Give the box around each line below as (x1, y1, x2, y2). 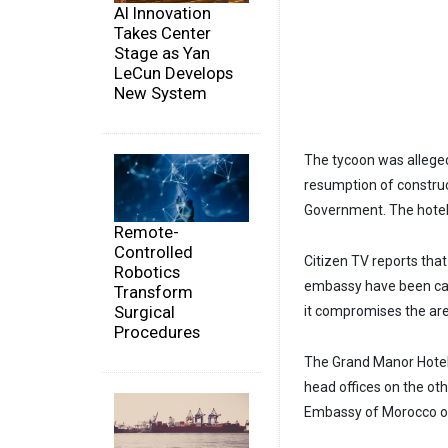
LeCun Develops (114, 63, 233, 84)
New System (114, 83, 207, 104)
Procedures (114, 321, 200, 342)
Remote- (114, 221, 179, 242)
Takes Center (114, 23, 211, 44)
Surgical (114, 301, 175, 322)
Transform (114, 281, 193, 302)
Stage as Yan (114, 43, 210, 64)
